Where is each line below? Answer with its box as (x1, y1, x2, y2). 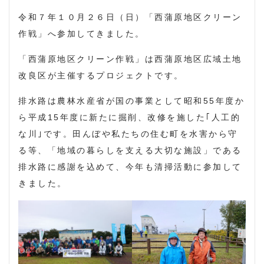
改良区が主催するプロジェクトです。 (18, 70, 184, 80)
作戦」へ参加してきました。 (18, 28, 145, 38)
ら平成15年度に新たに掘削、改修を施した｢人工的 (18, 112, 241, 122)
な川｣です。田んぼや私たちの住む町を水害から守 (18, 128, 238, 138)
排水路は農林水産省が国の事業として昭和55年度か (18, 95, 245, 105)
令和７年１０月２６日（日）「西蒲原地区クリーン (18, 12, 242, 22)
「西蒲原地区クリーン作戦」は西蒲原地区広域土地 (18, 54, 242, 64)
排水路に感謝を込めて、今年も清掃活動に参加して (18, 161, 242, 171)
